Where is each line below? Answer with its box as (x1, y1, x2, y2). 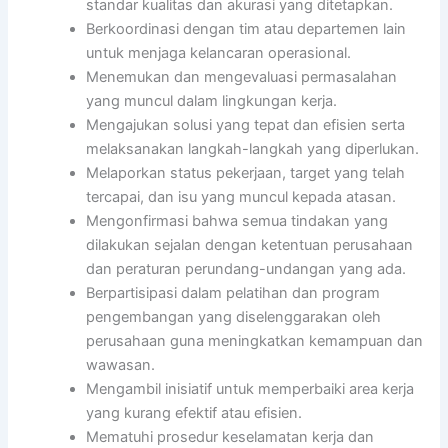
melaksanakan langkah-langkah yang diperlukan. (86, 139, 420, 158)
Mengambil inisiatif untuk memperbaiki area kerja (86, 379, 415, 398)
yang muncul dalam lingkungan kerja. (86, 91, 338, 110)
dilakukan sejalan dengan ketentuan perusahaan (86, 235, 414, 254)
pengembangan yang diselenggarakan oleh (86, 307, 382, 326)
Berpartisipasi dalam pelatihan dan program (86, 283, 381, 302)
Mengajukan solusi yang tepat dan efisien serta (86, 115, 406, 134)
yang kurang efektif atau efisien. (86, 403, 303, 422)
